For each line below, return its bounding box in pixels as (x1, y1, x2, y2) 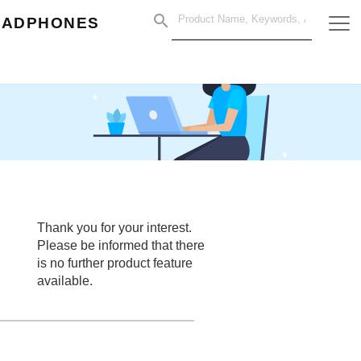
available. (36, 274, 93, 288)
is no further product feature (36, 256, 193, 270)
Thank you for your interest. (36, 221, 192, 234)
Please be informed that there (36, 239, 205, 252)
